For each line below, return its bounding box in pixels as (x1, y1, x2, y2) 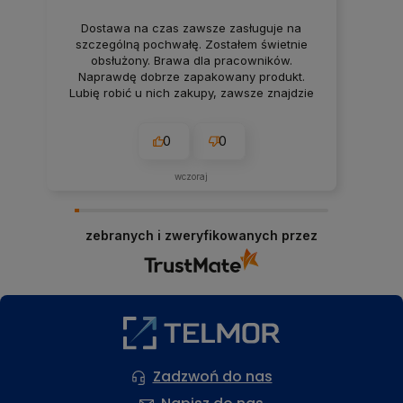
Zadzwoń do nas (152, 365, 273, 387)
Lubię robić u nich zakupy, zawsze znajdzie (68, 85, 314, 101)
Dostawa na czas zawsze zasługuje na (81, 21, 302, 36)
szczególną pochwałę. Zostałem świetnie (75, 37, 308, 52)
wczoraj (175, 171, 209, 183)
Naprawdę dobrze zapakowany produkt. (77, 69, 305, 85)
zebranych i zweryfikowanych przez (85, 228, 318, 244)
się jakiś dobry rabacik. (126, 102, 256, 117)
